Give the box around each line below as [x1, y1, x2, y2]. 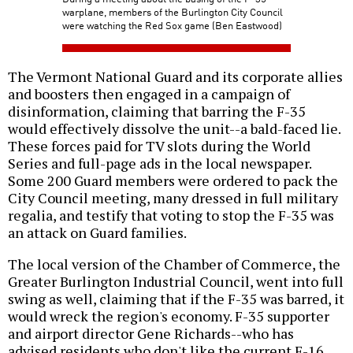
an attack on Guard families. [8, 223, 187, 243]
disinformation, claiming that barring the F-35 [8, 102, 306, 121]
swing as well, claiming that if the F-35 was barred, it [8, 289, 344, 309]
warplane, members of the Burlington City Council [62, 4, 283, 20]
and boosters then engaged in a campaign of [8, 84, 290, 104]
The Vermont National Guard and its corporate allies [8, 67, 343, 87]
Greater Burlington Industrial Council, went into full [8, 272, 344, 292]
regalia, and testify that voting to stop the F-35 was [8, 206, 334, 225]
